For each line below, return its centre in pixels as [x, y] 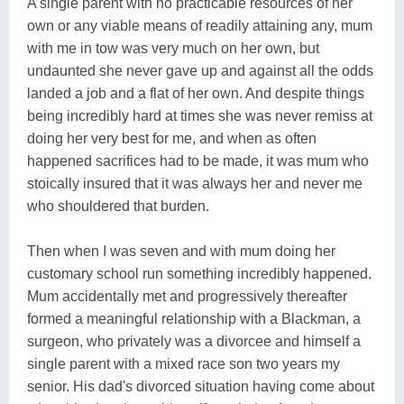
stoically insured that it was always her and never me [195, 183]
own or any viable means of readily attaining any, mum [200, 25]
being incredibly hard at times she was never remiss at [200, 115]
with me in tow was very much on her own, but [173, 48]
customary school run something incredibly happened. [199, 273]
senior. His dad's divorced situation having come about [201, 386]
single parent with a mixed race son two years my [184, 363]
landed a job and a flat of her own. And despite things [196, 93]
